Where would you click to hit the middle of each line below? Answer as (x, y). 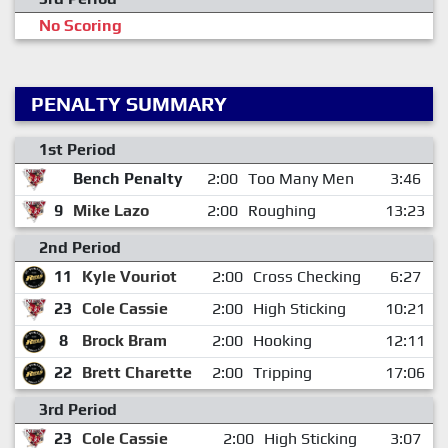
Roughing (281, 210)
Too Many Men (300, 178)
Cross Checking (306, 276)
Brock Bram (124, 340)
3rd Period (78, 409)
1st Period (77, 149)
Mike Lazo (110, 210)
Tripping (282, 372)
